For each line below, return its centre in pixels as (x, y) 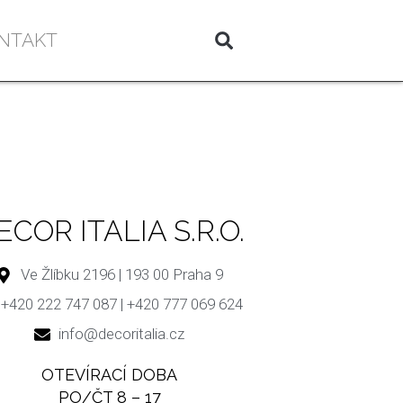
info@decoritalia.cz (122, 334)
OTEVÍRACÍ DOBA (110, 375)
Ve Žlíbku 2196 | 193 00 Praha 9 (121, 275)
